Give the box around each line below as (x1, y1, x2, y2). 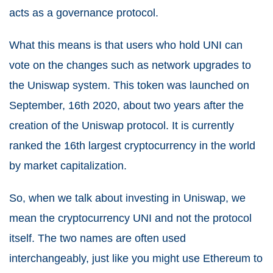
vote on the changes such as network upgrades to (9, 58, 251, 71)
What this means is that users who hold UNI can (9, 38, 243, 51)
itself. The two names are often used (9, 232, 186, 244)
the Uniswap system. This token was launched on (9, 79, 249, 91)
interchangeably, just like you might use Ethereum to (9, 252, 263, 264)
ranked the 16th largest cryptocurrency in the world (9, 139, 255, 152)
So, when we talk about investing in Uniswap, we (9, 191, 246, 204)
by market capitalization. (9, 159, 130, 172)
